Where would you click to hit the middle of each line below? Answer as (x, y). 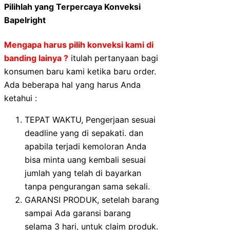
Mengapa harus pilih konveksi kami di (79, 44)
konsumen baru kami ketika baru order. (80, 71)
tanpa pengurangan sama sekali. (87, 186)
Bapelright (25, 20)
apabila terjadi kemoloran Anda (85, 146)
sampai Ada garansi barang (78, 213)
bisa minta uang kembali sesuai (85, 159)
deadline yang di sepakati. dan (84, 133)
